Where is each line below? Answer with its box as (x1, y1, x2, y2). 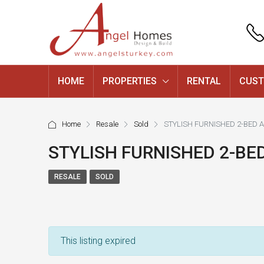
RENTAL (187, 75, 221, 87)
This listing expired (61, 235, 136, 246)
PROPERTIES (103, 75, 157, 87)
